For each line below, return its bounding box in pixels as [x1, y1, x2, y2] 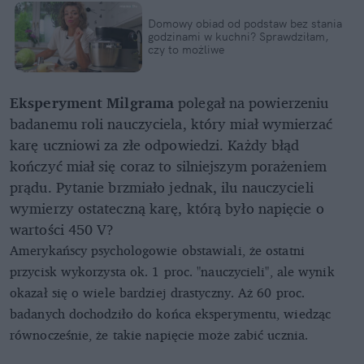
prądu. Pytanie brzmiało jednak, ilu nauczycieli [10, 175, 314, 200]
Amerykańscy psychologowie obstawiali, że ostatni [10, 240, 305, 262]
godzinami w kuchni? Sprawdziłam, [147, 29, 329, 45]
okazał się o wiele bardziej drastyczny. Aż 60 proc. [10, 282, 305, 304]
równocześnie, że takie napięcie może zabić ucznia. [10, 324, 309, 346]
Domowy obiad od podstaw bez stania [147, 16, 342, 32]
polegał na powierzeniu [174, 90, 329, 115]
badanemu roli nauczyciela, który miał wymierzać [10, 111, 332, 136]
